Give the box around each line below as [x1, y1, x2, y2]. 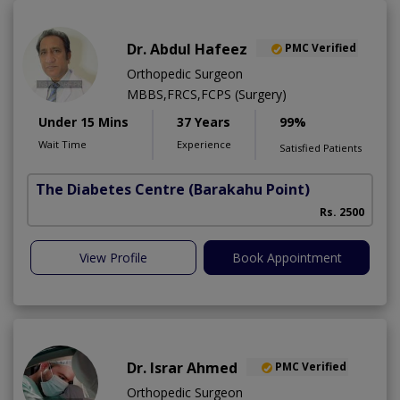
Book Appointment [231, 248, 342, 266]
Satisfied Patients [279, 140, 362, 154]
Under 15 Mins [38, 112, 129, 130]
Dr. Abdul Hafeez [127, 38, 247, 59]
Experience [177, 137, 231, 151]
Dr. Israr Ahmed [127, 357, 237, 378]
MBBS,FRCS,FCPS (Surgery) [127, 85, 287, 103]
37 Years [177, 112, 230, 130]
